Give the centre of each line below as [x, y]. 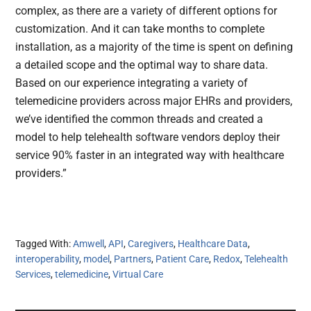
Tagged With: [44, 244]
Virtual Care [138, 275]
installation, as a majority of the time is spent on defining [154, 47]
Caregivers [151, 244]
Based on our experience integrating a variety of [132, 83]
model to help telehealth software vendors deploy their [148, 137]
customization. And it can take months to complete [140, 29]
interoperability [48, 259]
